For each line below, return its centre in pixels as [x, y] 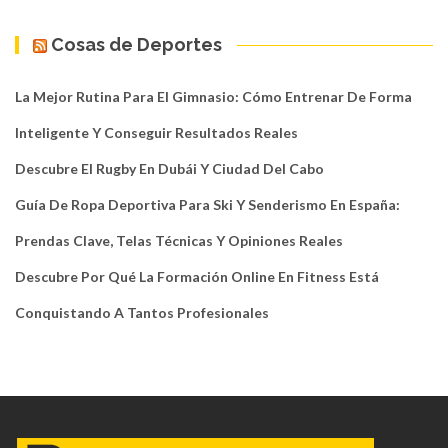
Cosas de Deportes [137, 44]
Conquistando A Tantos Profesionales [142, 312]
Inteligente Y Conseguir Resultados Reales [156, 132]
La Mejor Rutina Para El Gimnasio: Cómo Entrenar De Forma [213, 96]
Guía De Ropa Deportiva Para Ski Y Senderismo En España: [207, 204]
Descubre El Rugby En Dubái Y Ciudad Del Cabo [169, 168]
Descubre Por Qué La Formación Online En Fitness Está [197, 276]
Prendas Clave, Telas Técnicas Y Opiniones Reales [179, 240]
